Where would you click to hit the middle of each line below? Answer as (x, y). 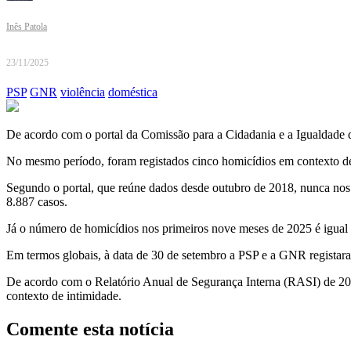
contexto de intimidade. (64, 296)
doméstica (133, 92)
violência (83, 92)
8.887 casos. (37, 202)
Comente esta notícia (90, 329)
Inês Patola (27, 27)
